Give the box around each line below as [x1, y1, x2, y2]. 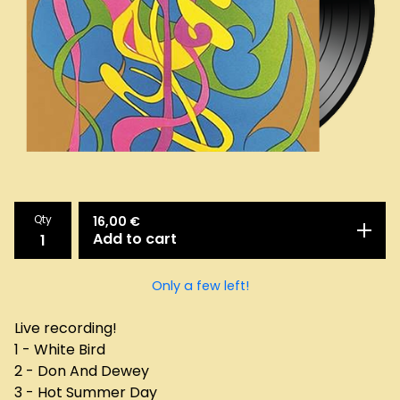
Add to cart [93, 228, 177, 249]
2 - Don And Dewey [14, 360, 149, 381]
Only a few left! [151, 276, 249, 295]
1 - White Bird [14, 338, 105, 360]
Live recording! [14, 317, 117, 338]
